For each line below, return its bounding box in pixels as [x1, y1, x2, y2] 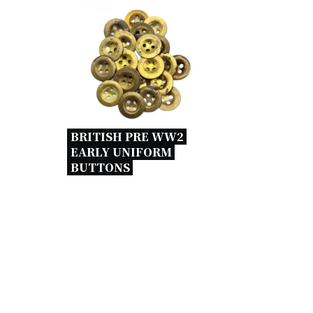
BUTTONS [71, 159, 133, 175]
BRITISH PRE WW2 [71, 129, 184, 145]
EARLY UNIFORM [71, 144, 172, 160]
